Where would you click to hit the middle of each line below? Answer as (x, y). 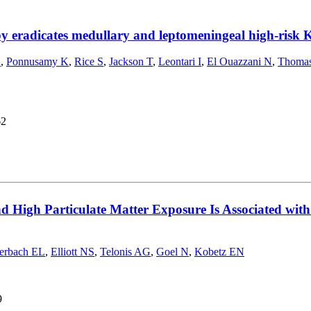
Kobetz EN (219, 251)
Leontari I (180, 62)
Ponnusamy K (37, 62)
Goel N (173, 251)
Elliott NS (73, 251)
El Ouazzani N (239, 62)
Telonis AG (125, 251)
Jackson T (131, 62)
